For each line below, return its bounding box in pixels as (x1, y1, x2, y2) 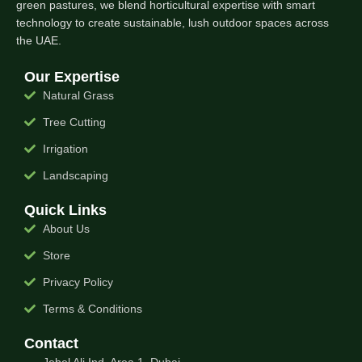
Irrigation (42, 142, 88, 155)
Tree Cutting (42, 116, 106, 128)
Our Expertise (24, 68, 120, 85)
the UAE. (16, 33, 61, 47)
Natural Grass (42, 89, 114, 102)
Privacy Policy (42, 276, 113, 288)
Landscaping (42, 169, 108, 182)
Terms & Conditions (42, 302, 142, 315)
